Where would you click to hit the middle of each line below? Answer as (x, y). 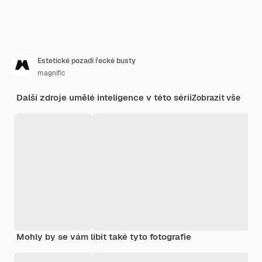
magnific (51, 73)
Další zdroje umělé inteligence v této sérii (104, 97)
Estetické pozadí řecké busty (87, 61)
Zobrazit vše (216, 97)
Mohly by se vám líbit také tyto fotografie (104, 236)
